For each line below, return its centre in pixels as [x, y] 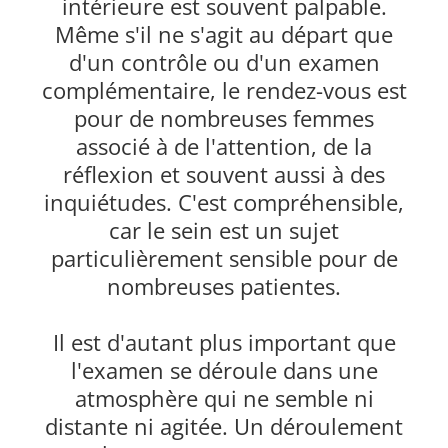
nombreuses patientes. [224, 286]
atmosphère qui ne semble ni [224, 398]
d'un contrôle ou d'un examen [224, 62]
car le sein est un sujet [224, 230]
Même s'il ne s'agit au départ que [224, 34]
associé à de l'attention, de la [224, 146]
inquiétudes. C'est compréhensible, [224, 202]
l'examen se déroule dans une [224, 370]
